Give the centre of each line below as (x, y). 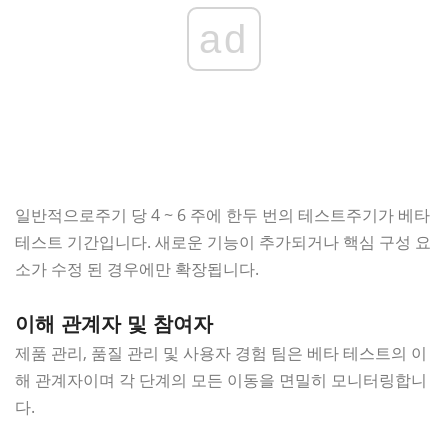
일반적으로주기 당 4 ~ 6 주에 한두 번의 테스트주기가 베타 (222, 214)
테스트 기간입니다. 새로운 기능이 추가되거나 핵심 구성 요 (223, 241)
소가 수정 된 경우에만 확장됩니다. (137, 268)
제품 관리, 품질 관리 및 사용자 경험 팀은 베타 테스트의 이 (221, 352)
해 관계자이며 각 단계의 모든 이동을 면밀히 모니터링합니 (221, 379)
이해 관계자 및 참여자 (114, 323)
